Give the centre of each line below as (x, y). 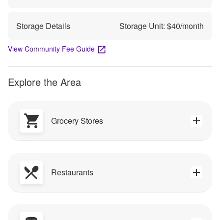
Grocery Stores (77, 121)
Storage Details (43, 26)
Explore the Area (44, 82)
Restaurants (72, 172)
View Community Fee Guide (51, 48)
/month (192, 26)
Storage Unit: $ (145, 26)
